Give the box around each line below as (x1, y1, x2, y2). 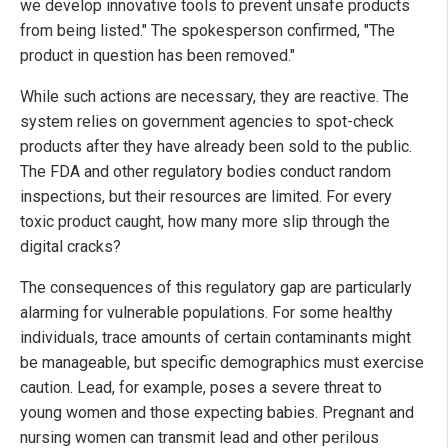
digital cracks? (20, 237, 121, 257)
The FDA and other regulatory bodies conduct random (20, 162, 391, 182)
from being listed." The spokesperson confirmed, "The (20, 21, 395, 41)
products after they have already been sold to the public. (20, 137, 412, 157)
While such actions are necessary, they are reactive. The (20, 87, 409, 107)
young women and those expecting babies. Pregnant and (20, 403, 414, 423)
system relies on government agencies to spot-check (20, 112, 394, 132)
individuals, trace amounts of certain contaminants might (20, 328, 411, 348)
